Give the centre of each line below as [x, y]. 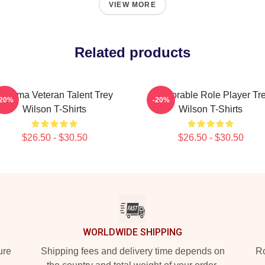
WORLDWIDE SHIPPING [132, 232]
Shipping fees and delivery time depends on [132, 251]
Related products [132, 52]
